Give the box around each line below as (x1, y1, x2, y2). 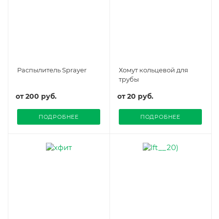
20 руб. (127, 91, 153, 101)
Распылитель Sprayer (17, 66, 87, 74)
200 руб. (25, 91, 57, 101)
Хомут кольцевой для (119, 66, 188, 74)
